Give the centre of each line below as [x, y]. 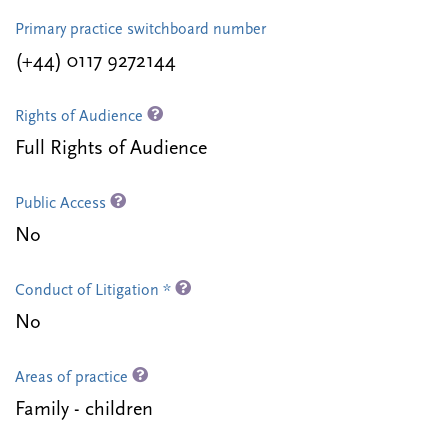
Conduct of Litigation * [95, 291]
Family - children [84, 410]
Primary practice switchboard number [140, 30]
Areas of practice [73, 378]
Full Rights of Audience [111, 149]
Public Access [62, 204]
